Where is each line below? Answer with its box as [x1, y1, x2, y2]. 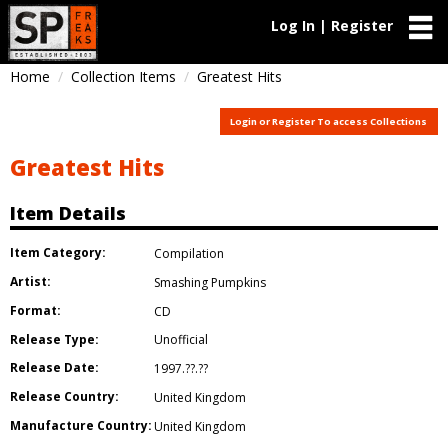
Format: [10, 301, 61, 319]
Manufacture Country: [10, 416, 152, 434]
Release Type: [10, 330, 99, 348]
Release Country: [10, 388, 119, 406]
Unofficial [154, 331, 208, 349]
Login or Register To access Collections [230, 115, 428, 129]
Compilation [154, 244, 224, 262]
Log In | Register [271, 16, 393, 35]
